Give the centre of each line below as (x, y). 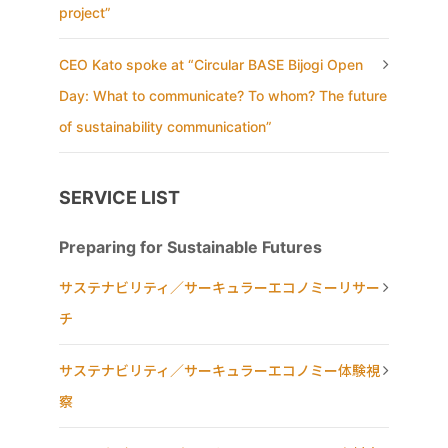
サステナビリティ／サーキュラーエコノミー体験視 (219, 371)
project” (85, 13)
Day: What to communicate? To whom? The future (223, 96)
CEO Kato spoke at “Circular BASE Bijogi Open (211, 65)
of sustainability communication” (165, 127)
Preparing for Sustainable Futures (190, 247)
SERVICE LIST (119, 198)
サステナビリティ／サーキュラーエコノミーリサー (219, 288)
